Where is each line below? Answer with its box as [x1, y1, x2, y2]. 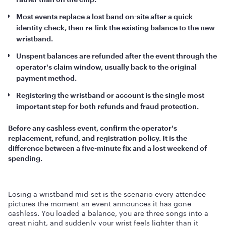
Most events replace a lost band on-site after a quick [16, 12, 193, 21]
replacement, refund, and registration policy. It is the [8, 134, 187, 142]
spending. [8, 154, 42, 162]
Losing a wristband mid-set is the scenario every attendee [8, 188, 206, 199]
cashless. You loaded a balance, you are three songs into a [8, 207, 208, 218]
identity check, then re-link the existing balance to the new [16, 23, 215, 32]
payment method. [16, 74, 77, 82]
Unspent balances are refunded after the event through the [16, 51, 217, 60]
